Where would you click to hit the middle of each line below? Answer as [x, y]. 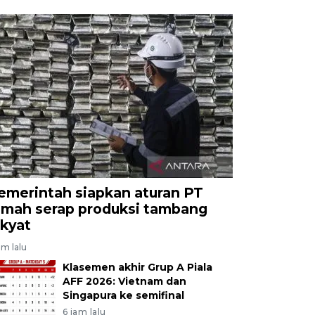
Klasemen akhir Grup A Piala [137, 267]
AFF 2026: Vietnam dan [124, 281]
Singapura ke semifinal [123, 295]
